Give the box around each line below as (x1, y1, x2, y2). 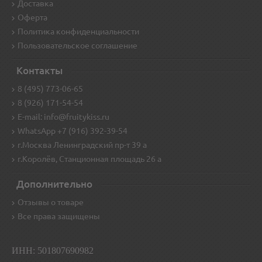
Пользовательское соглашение (18, 41, 137, 51)
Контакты (16, 65, 63, 77)
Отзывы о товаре (18, 198, 84, 208)
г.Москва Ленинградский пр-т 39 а (18, 140, 147, 150)
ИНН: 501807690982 (12, 246, 94, 256)
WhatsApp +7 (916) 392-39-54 (18, 126, 127, 136)
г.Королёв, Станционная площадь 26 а (18, 154, 161, 164)
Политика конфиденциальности (18, 27, 139, 37)
